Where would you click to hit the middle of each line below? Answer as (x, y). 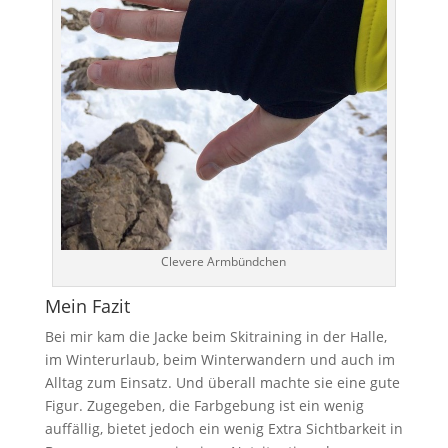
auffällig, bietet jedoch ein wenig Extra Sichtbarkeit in (223, 429)
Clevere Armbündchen (224, 262)
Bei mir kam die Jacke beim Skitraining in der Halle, (215, 337)
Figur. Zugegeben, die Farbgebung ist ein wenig (204, 406)
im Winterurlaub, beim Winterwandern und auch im (219, 360)
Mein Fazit (87, 306)
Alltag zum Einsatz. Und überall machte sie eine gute (222, 383)
